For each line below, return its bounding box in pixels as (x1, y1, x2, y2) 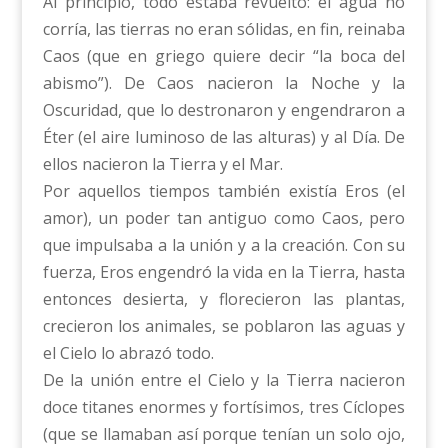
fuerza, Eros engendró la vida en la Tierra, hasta (42, 261, 406, 284)
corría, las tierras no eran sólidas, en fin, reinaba (42, 18, 406, 41)
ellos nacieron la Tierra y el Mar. (42, 153, 283, 176)
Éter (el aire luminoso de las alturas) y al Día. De (42, 126, 406, 149)
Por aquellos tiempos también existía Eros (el (42, 180, 406, 203)
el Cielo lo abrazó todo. (42, 342, 214, 365)
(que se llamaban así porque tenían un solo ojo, (42, 423, 406, 446)
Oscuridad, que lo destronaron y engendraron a (42, 99, 406, 122)
